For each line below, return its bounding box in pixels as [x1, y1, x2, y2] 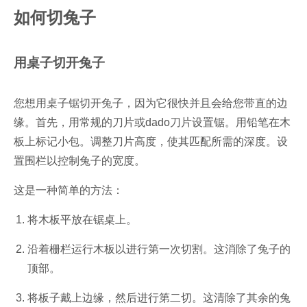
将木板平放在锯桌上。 [27, 213, 137, 225]
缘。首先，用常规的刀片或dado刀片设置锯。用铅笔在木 [14, 116, 291, 128]
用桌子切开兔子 [14, 55, 105, 70]
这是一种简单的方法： [14, 184, 123, 196]
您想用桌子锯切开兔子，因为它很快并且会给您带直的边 [14, 97, 288, 109]
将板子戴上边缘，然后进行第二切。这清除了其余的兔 [27, 291, 291, 304]
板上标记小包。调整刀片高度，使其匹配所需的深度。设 [14, 135, 288, 147]
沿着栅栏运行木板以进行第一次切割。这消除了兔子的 [27, 243, 291, 255]
